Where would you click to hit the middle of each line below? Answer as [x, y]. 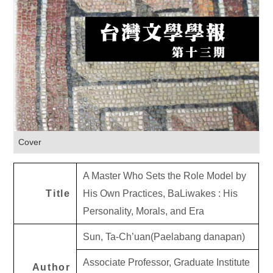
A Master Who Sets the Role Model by [165, 175]
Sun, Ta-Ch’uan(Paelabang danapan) [164, 236]
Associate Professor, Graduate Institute [167, 262]
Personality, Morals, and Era [144, 211]
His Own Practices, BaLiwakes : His [161, 193]
